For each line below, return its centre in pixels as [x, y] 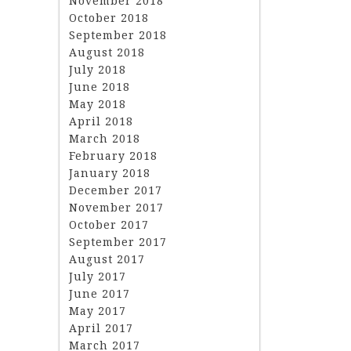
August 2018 [107, 52]
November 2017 [116, 207]
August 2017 [107, 259]
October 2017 [109, 224]
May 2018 [98, 104]
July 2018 [98, 69]
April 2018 [101, 121]
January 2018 [110, 173]
